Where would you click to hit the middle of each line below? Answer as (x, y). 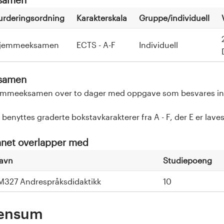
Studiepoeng (187, 160)
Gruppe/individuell (174, 17)
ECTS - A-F (96, 44)
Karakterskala (102, 17)
